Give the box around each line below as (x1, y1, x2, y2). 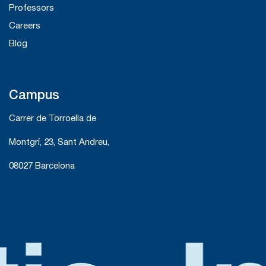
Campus (9, 90, 59, 102)
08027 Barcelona (9, 162, 75, 171)
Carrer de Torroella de (9, 115, 96, 123)
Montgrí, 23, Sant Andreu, (9, 138, 109, 147)
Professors (9, 4, 54, 13)
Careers (9, 22, 40, 31)
